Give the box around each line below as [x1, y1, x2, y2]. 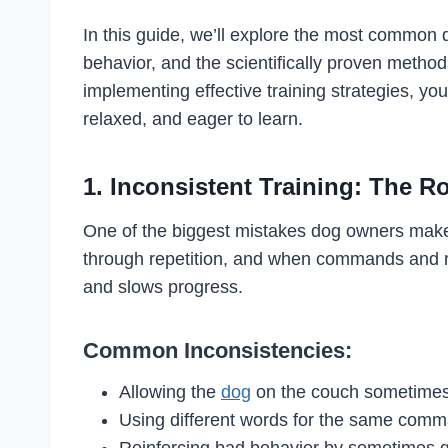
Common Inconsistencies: [83, 337, 352, 363]
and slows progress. [83, 276, 243, 297]
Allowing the [119, 381, 221, 402]
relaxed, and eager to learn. [83, 108, 303, 129]
